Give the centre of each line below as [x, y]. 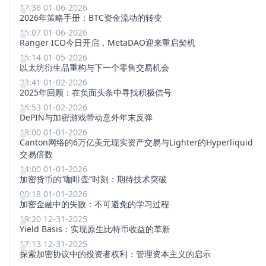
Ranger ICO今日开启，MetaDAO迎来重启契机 [107, 42]
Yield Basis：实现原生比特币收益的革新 [95, 229]
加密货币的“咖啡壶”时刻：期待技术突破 [93, 179]
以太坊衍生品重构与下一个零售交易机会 [94, 67]
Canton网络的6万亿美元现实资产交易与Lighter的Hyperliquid [136, 142]
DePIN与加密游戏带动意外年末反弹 [86, 117]
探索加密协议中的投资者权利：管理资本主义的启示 [115, 254]
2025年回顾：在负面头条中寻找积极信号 [96, 92]
